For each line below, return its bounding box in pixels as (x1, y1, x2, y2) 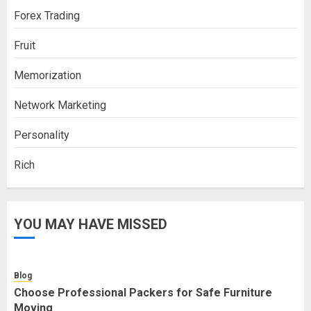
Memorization (14, 69, 81, 82)
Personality (14, 128, 69, 142)
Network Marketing (14, 99, 106, 112)
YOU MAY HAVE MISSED (14, 216, 167, 233)
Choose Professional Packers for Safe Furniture (14, 286, 272, 299)
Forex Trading (14, 9, 80, 22)
